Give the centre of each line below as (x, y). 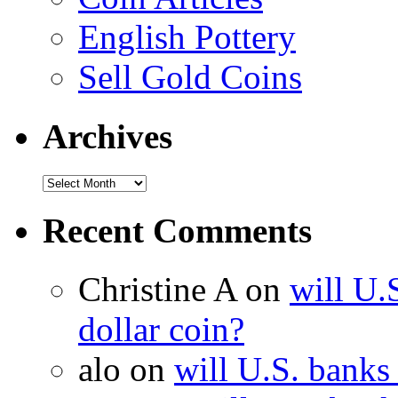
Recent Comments (177, 231)
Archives (107, 136)
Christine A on (184, 290)
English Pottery (187, 37)
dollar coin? (161, 330)
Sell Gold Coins (190, 77)
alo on (126, 370)
